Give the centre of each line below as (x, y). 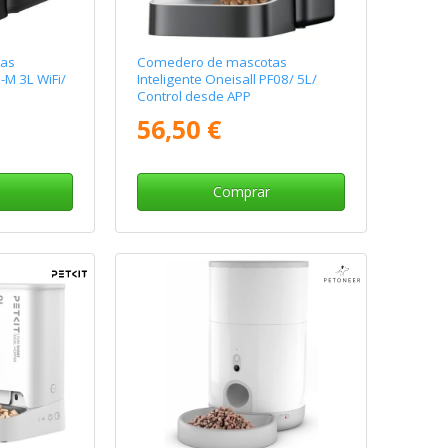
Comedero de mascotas (212, 62)
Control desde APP (194, 96)
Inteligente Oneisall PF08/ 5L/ (227, 79)
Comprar (241, 192)
